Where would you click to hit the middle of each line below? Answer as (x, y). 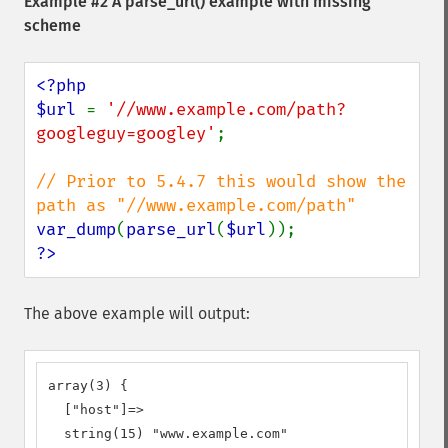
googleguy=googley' (126, 133)
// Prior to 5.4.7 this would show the (221, 181)
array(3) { (88, 385)
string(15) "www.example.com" (168, 433)
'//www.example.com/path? (226, 109)
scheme (52, 25)
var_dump (76, 229)
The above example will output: (137, 313)
